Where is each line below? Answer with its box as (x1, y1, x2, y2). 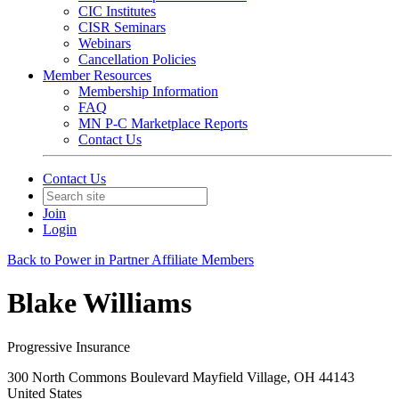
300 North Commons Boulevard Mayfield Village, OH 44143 (7, 369, 354, 385)
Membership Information (78, 84, 218, 99)
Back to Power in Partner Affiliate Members (7, 252, 254, 267)
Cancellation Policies (78, 52, 196, 67)
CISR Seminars (78, 20, 166, 35)
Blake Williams (7, 287, 191, 320)
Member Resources (43, 68, 151, 83)
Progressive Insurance (7, 338, 130, 354)
